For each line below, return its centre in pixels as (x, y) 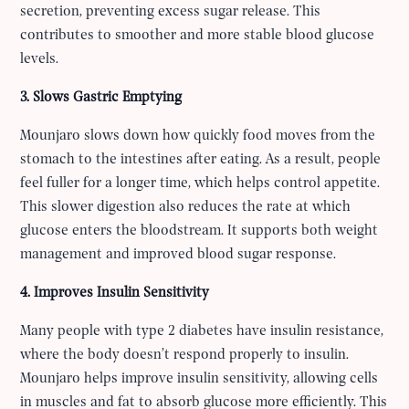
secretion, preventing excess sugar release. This (171, 11)
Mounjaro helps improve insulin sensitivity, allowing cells (199, 378)
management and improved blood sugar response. (178, 254)
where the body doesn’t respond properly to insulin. (185, 355)
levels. (40, 59)
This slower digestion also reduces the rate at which (186, 207)
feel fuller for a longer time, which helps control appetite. (200, 183)
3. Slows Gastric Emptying (101, 97)
